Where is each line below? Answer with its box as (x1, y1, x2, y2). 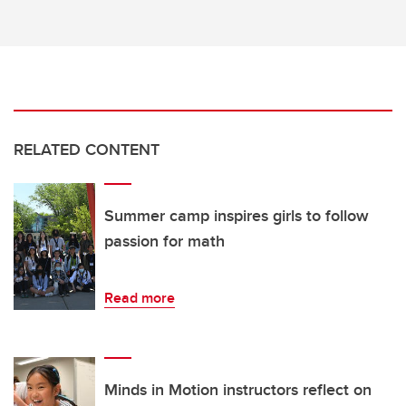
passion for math (104, 229, 225, 254)
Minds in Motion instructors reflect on (104, 378, 372, 402)
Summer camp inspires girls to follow (104, 204, 369, 228)
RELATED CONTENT (14, 138, 159, 162)
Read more (104, 287, 175, 309)
